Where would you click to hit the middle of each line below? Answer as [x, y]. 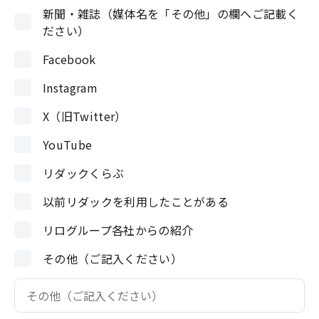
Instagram [70, 88]
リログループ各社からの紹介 [118, 230]
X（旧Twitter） [85, 116]
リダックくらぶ [84, 173]
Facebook [69, 59]
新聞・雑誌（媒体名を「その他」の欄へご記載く [171, 14]
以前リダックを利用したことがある [136, 202]
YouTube [68, 145]
